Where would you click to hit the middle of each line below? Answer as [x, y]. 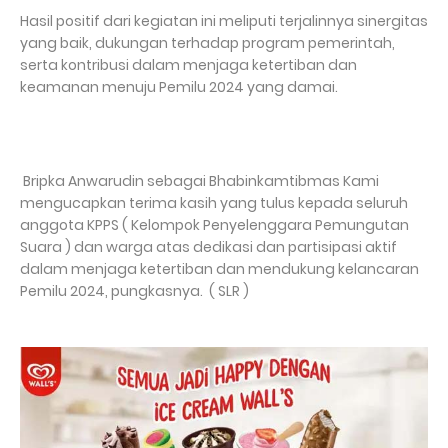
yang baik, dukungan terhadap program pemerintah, [207, 42]
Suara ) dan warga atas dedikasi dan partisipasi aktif [208, 246]
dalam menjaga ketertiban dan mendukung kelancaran [219, 268]
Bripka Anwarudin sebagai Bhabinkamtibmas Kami [199, 180]
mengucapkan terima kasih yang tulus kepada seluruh [214, 202]
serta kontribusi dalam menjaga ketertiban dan [188, 64]
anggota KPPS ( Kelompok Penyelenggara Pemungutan [214, 224]
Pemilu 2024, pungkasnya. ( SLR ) [134, 290]
